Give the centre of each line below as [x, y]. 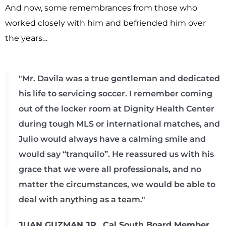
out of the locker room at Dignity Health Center [117, 109]
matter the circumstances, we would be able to [117, 184]
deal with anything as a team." [82, 200]
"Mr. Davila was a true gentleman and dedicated [119, 78]
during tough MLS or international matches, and [119, 124]
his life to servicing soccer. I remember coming [116, 94]
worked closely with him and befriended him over [105, 23]
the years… [26, 38]
